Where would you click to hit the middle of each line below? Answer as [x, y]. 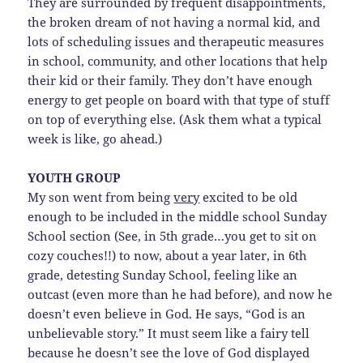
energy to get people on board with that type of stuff [179, 99]
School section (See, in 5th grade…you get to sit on [173, 235]
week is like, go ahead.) [95, 138]
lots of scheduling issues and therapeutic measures [176, 41]
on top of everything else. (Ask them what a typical [175, 119]
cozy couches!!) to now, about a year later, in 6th [168, 255]
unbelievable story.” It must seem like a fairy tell [169, 333]
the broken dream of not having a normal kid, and [174, 21]
